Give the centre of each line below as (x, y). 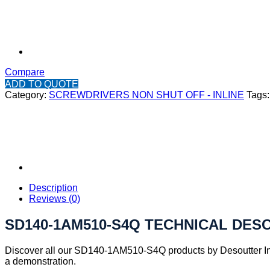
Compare (25, 72)
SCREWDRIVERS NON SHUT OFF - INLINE (146, 95)
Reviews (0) (55, 199)
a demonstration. (40, 262)
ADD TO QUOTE (42, 84)
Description (53, 188)
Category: (27, 95)
